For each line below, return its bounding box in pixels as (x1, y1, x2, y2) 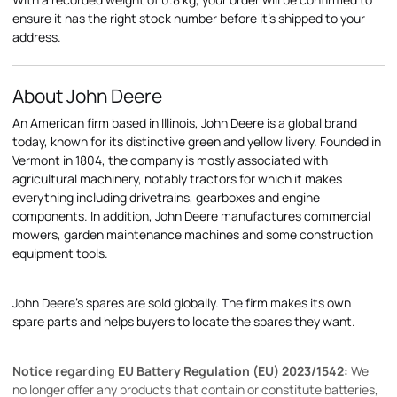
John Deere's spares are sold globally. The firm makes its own (12, 294, 351, 311)
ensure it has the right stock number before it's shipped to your (12, 10, 365, 27)
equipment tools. (12, 245, 108, 261)
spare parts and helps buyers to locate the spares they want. (12, 313, 355, 330)
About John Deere (12, 83, 162, 108)
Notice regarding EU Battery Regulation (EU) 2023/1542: (12, 362, 348, 379)
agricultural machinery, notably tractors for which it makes (12, 170, 342, 187)
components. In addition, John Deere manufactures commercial (12, 207, 370, 224)
